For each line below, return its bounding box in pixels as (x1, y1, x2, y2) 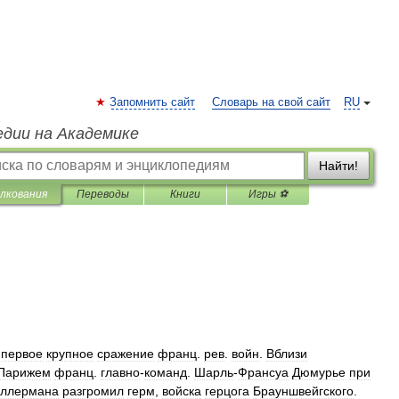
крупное (46, 346, 94, 361)
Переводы (76, 188, 129, 200)
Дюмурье (292, 365, 346, 379)
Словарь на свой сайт (212, 96, 330, 109)
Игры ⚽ (248, 188, 288, 200)
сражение (97, 346, 154, 361)
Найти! (319, 159, 358, 173)
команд (144, 365, 187, 379)
